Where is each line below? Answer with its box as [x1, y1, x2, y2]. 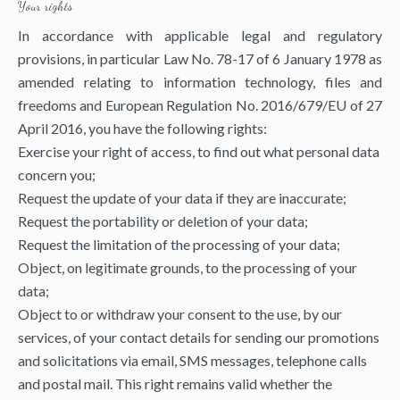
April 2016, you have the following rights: [18, 120, 267, 137]
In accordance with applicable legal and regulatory [18, 27, 382, 44]
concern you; [18, 166, 96, 183]
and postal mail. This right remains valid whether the [18, 375, 332, 392]
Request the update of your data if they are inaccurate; [18, 189, 346, 206]
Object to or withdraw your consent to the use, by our [18, 305, 342, 322]
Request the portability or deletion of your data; [18, 212, 308, 229]
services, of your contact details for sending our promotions [18, 329, 379, 346]
